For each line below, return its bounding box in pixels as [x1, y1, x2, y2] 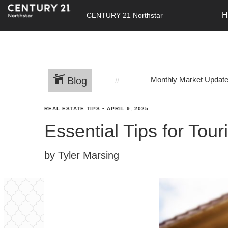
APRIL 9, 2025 [107, 106, 149, 111]
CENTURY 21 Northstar [86, 11, 163, 19]
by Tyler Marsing [44, 150, 119, 161]
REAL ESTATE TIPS [44, 106, 100, 111]
